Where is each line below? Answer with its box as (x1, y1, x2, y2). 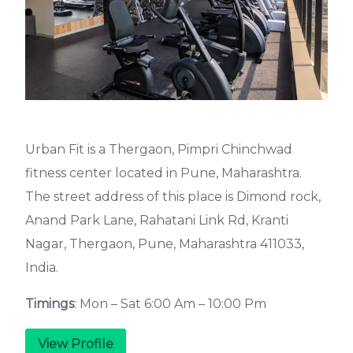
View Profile (38, 336, 113, 351)
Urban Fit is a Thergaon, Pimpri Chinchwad (25, 142, 292, 157)
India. (25, 260, 58, 275)
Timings (25, 296, 74, 311)
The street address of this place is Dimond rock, (25, 189, 321, 204)
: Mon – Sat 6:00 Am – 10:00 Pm (74, 296, 266, 311)
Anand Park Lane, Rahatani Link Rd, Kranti (25, 213, 288, 228)
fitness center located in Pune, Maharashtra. (25, 165, 302, 180)
